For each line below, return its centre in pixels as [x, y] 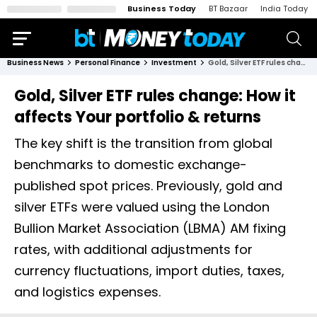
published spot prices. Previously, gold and [148, 186]
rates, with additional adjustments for [133, 249]
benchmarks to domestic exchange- [131, 165]
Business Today [162, 8]
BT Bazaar [228, 8]
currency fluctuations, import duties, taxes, [149, 271]
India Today [284, 8]
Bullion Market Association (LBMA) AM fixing [150, 228]
